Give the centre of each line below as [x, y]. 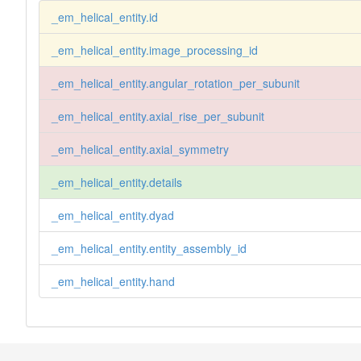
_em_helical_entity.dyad [112, 215]
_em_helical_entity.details [116, 182]
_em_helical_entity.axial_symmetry [140, 149]
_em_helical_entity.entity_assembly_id [149, 248]
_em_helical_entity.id [104, 17]
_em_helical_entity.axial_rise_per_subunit [158, 116]
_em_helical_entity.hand [113, 281]
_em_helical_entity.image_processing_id [154, 50]
